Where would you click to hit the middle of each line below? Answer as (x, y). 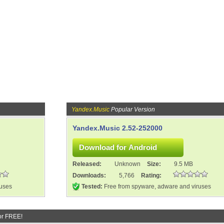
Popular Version (132, 109)
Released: (88, 164)
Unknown (127, 164)
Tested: (92, 186)
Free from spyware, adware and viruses (157, 186)
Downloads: (90, 175)
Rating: (151, 175)
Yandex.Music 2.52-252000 (117, 128)
